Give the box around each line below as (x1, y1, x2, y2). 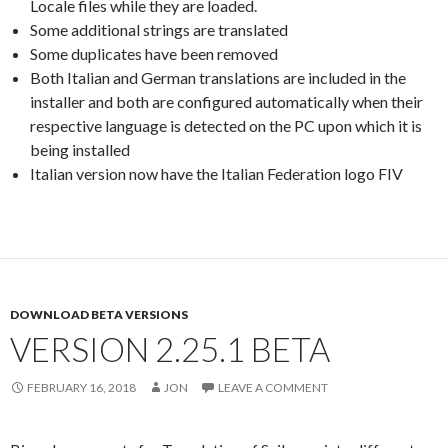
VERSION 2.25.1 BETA (10, 328, 330, 369)
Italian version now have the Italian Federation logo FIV (30, 163, 403, 183)
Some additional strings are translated (30, 19, 288, 39)
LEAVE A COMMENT (218, 379, 328, 395)
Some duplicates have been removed (30, 43, 278, 63)
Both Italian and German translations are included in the (30, 67, 406, 87)
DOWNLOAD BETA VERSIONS (10, 306, 188, 322)
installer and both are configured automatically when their (30, 91, 423, 111)
